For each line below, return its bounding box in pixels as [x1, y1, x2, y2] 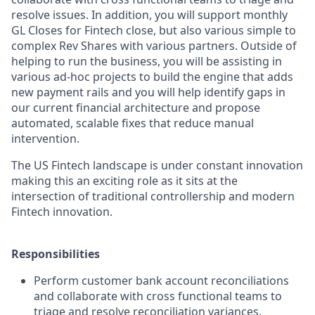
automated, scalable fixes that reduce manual [11, 115, 254, 131]
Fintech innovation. [11, 203, 112, 219]
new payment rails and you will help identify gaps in [11, 84, 285, 100]
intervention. [11, 130, 79, 146]
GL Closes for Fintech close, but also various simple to [11, 22, 296, 38]
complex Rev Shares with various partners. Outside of [11, 37, 297, 53]
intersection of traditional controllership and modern [11, 188, 295, 204]
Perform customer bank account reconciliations [34, 272, 289, 288]
